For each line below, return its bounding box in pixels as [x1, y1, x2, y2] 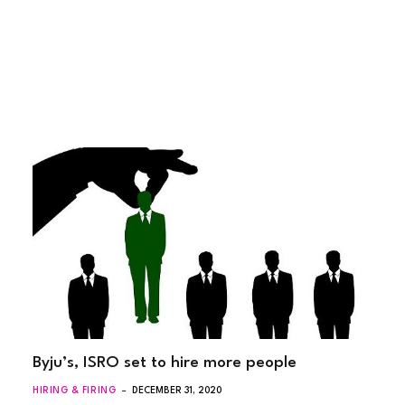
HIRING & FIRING [33, 385, 117, 395]
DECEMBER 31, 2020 [132, 385, 222, 395]
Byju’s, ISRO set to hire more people [33, 354, 297, 371]
